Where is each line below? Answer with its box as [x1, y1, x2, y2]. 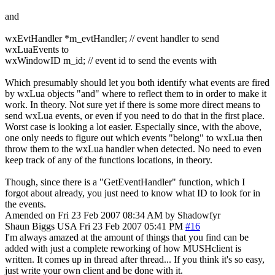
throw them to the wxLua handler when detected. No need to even [5, 143, 261, 154]
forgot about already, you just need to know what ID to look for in [5, 187, 260, 198]
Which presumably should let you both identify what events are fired [5, 77, 269, 88]
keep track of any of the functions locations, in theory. [5, 154, 212, 165]
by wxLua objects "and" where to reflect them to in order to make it [5, 88, 266, 99]
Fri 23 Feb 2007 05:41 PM [79, 220, 183, 231]
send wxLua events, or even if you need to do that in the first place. [5, 110, 265, 121]
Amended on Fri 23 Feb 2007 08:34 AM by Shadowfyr [5, 209, 220, 220]
